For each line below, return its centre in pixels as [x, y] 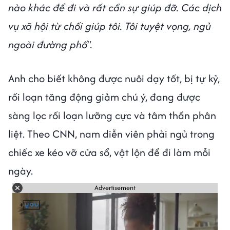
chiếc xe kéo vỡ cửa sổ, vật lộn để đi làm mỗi [109, 152]
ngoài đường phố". [50, 44]
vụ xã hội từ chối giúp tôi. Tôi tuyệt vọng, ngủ [110, 26]
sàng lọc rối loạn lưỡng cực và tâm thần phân [112, 115]
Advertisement [115, 188]
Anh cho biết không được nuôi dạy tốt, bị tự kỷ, [114, 78]
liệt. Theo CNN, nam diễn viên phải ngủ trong [111, 133]
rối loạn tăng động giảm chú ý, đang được [104, 97]
